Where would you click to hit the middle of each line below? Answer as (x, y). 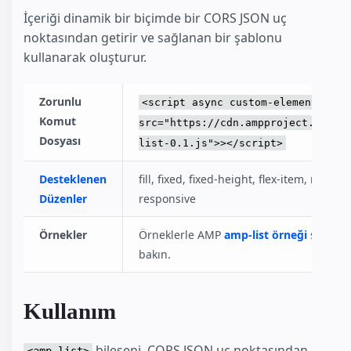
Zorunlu (60, 101)
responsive (167, 198)
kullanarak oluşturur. (85, 57)
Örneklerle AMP (181, 234)
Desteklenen (73, 179)
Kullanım (70, 311)
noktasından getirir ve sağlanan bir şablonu (153, 37)
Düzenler (63, 198)
